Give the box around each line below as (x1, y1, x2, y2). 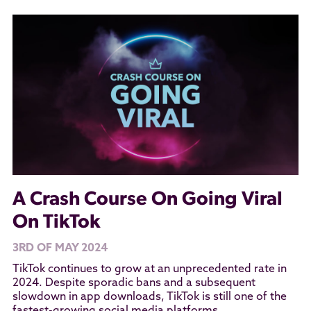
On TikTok (12, 213, 100, 233)
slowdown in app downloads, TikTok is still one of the (12, 292, 287, 303)
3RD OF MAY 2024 (12, 243, 108, 255)
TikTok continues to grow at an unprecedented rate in (12, 264, 287, 276)
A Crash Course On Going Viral (12, 190, 283, 210)
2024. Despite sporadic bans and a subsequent (12, 278, 255, 289)
